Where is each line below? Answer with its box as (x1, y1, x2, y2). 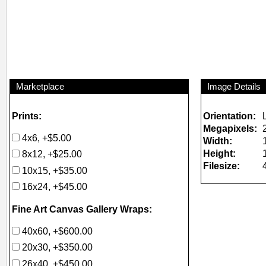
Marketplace (16, 82, 64, 92)
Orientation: (203, 110, 256, 121)
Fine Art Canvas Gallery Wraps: (12, 203, 152, 214)
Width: (203, 135, 232, 146)
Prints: (12, 110, 42, 121)
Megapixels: (203, 122, 257, 134)
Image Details (207, 82, 261, 92)
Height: (203, 147, 236, 159)
